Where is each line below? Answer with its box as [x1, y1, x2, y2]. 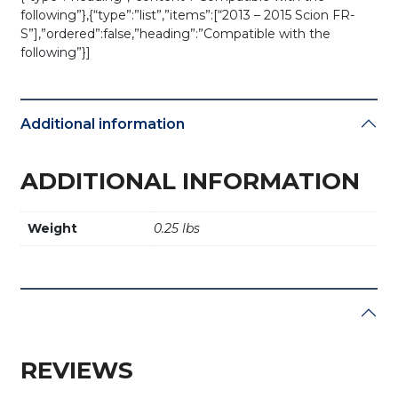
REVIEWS [20, 355, 134, 385]
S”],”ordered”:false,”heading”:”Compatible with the [20, 25, 331, 42]
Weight [28, 219, 78, 236]
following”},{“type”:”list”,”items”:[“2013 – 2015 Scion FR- [20, 6, 355, 23]
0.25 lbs [154, 219, 201, 236]
